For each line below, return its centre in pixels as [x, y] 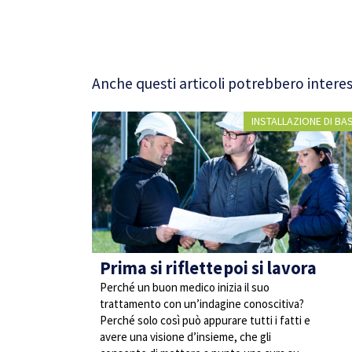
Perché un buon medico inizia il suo [185, 287]
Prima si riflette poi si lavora [208, 268]
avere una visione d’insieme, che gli [185, 337]
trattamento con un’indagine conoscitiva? [202, 304]
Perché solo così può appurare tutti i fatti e [205, 320]
